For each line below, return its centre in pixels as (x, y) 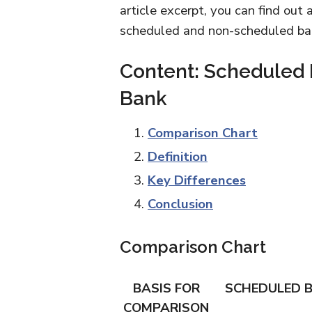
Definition (178, 157)
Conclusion (180, 204)
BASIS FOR (166, 288)
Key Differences (197, 180)
